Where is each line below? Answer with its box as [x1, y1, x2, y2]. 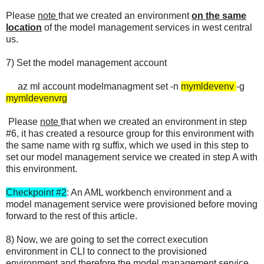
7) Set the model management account [6, 57, 167, 68]
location [6, 22, 42, 32]
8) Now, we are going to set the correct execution [6, 234, 208, 245]
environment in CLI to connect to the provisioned [6, 246, 207, 256]
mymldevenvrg [6, 93, 67, 103]
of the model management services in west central [42, 22, 252, 32]
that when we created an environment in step [61, 116, 247, 127]
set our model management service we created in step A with [6, 151, 258, 162]
